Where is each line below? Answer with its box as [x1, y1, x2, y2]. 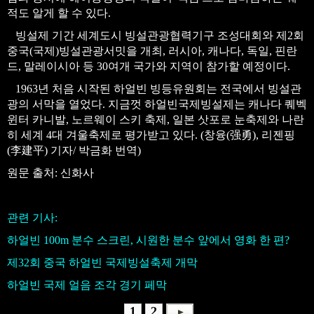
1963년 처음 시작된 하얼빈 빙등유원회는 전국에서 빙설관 [7, 83, 301, 95]
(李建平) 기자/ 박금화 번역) [7, 144, 141, 156]
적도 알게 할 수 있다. [7, 7, 111, 19]
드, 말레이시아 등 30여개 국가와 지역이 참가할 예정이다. [7, 60, 290, 72]
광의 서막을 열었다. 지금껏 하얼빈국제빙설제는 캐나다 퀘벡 [7, 98, 307, 110]
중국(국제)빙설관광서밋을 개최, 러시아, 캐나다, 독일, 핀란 [7, 45, 297, 57]
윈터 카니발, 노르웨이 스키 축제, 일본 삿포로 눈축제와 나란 [7, 114, 304, 125]
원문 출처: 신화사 [7, 167, 94, 179]
